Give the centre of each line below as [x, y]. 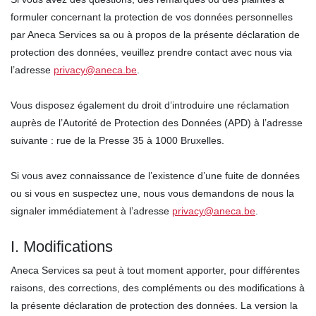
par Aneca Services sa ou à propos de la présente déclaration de [155, 35]
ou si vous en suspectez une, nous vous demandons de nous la [152, 193]
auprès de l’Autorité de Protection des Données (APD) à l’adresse [157, 123]
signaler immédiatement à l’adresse [91, 211]
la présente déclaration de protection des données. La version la [154, 305]
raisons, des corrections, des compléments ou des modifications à [158, 288]
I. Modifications [62, 247]
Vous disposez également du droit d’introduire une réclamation [150, 105]
